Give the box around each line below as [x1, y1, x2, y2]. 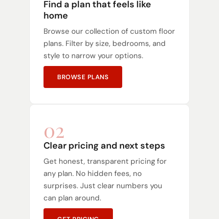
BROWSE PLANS [57, 72, 109, 81]
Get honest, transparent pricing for [44, 156, 167, 166]
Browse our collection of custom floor [44, 26, 175, 36]
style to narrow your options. [44, 50, 143, 61]
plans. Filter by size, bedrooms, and [44, 38, 166, 48]
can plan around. [44, 193, 101, 203]
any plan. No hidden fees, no [44, 168, 142, 178]
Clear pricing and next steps [44, 139, 165, 152]
